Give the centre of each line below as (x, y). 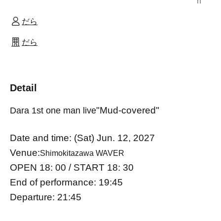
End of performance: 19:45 (66, 183)
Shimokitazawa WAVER (82, 153)
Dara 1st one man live (53, 111)
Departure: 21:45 (46, 197)
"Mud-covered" (128, 110)
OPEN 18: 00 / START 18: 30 (72, 168)
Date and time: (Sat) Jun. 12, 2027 (82, 138)
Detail (23, 88)
